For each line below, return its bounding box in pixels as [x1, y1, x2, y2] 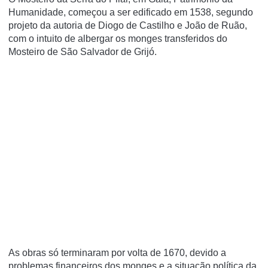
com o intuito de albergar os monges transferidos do [8, 33, 227, 44]
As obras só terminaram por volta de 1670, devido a [8, 247, 226, 258]
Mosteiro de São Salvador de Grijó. [8, 46, 157, 57]
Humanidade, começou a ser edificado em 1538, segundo [8, 7, 253, 17]
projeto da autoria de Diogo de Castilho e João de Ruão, [8, 20, 247, 31]
